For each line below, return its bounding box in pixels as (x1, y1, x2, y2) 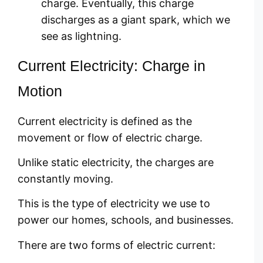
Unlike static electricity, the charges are (18, 156, 214, 169)
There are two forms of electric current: (18, 238, 215, 251)
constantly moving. (18, 173, 113, 186)
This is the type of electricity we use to (18, 197, 210, 210)
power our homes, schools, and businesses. (18, 214, 234, 227)
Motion (18, 82, 62, 99)
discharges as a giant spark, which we (41, 14, 230, 26)
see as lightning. (41, 30, 122, 43)
